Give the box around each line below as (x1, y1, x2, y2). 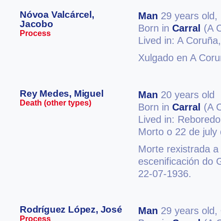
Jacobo (20, 19, 53, 29)
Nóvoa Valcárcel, (20, 9, 94, 20)
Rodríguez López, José (20, 204, 122, 215)
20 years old (158, 89, 215, 100)
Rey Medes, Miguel (20, 88, 104, 99)
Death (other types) (20, 99, 91, 107)
